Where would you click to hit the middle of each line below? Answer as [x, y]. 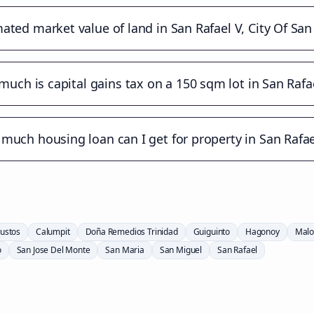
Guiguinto [212, 232]
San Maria [125, 250]
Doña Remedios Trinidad [131, 232]
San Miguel [181, 250]
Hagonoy [262, 232]
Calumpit [53, 232]
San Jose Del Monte [53, 250]
